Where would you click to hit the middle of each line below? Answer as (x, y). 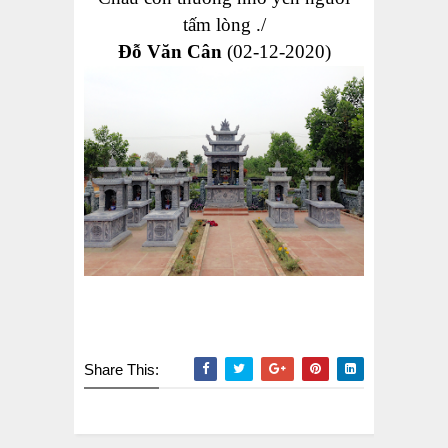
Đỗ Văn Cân (169, 52)
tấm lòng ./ (224, 25)
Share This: (121, 370)
